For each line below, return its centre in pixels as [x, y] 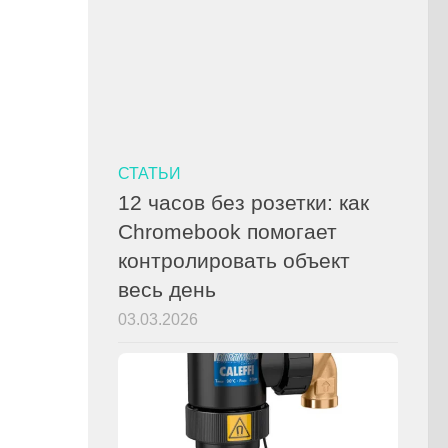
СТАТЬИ [149, 173]
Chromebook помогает [227, 231]
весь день [167, 289]
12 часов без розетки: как [243, 202]
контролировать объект [234, 260]
